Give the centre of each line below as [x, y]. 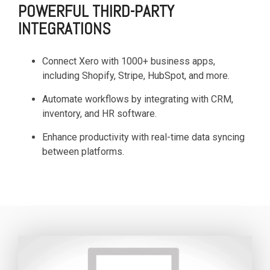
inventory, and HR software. [99, 113]
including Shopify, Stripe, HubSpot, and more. [136, 75]
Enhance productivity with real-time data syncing [143, 137]
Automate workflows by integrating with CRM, [138, 99]
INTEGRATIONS [64, 29]
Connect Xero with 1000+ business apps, [129, 61]
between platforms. [83, 151]
